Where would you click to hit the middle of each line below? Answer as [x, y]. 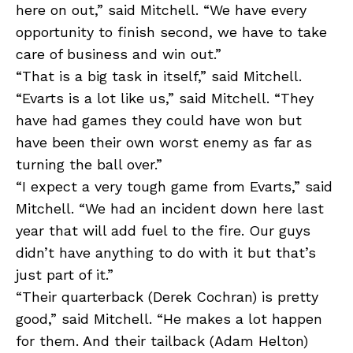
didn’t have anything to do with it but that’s [166, 253]
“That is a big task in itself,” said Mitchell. [159, 76]
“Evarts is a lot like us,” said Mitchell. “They [165, 98]
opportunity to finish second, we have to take [171, 32]
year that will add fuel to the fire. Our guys [163, 231]
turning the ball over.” [89, 165]
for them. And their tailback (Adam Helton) [162, 341]
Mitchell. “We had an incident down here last [170, 209]
